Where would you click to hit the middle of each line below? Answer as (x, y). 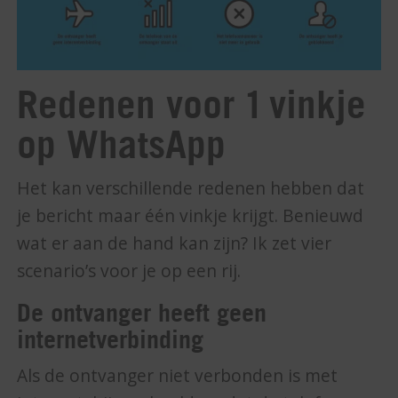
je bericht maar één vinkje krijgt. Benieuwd (191, 215)
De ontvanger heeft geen (142, 312)
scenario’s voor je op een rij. (129, 271)
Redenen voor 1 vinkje (192, 104)
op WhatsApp (122, 144)
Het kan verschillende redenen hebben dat (191, 188)
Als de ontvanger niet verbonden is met (178, 376)
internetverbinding (111, 339)
